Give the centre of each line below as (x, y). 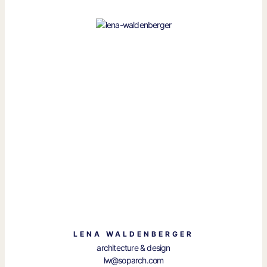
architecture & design (133, 247)
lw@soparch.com (133, 260)
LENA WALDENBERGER (133, 234)
